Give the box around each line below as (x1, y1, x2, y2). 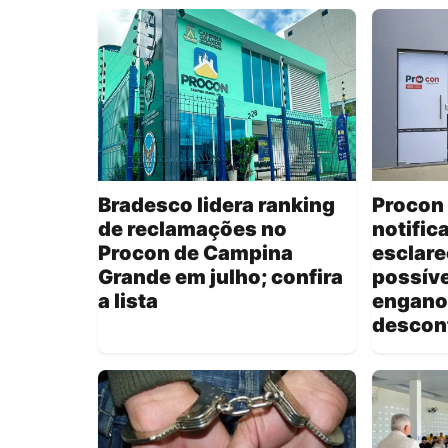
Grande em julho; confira (98, 265, 343, 290)
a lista (98, 289, 158, 314)
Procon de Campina (98, 241, 293, 266)
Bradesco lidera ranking (98, 193, 335, 218)
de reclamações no (98, 217, 287, 242)
